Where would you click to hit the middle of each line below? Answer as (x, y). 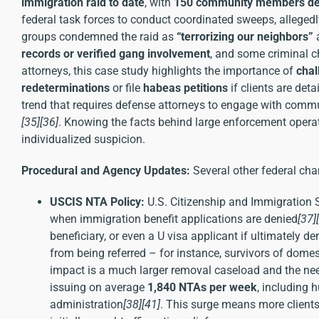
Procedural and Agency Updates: (106, 170)
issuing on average (99, 287)
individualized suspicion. (83, 139)
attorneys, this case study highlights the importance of (159, 70)
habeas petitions (185, 88)
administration (87, 304)
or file (126, 88)
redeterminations (66, 88)
